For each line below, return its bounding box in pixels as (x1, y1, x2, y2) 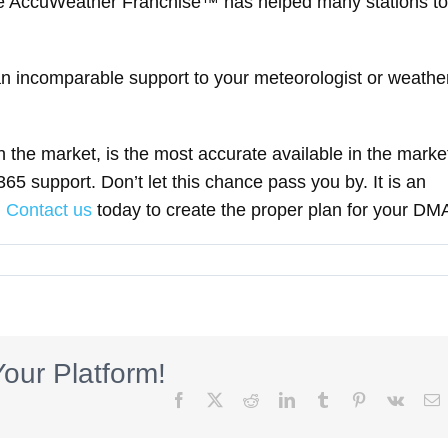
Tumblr (329, 391, 376, 408)
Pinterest (365, 391, 420, 408)
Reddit (257, 391, 300, 408)
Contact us (6, 200, 92, 221)
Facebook (185, 391, 248, 408)
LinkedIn (293, 391, 352, 408)
